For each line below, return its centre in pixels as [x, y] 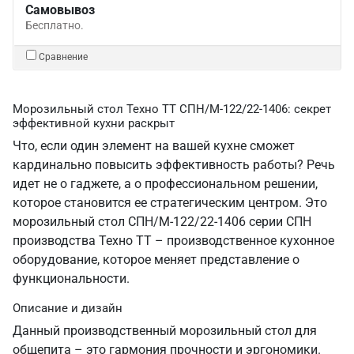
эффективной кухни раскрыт [94, 123]
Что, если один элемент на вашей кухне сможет [154, 146]
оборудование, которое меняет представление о [156, 260]
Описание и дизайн [68, 308]
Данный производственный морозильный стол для [165, 331]
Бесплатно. [55, 25]
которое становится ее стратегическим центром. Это [170, 203]
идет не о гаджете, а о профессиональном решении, [165, 184]
